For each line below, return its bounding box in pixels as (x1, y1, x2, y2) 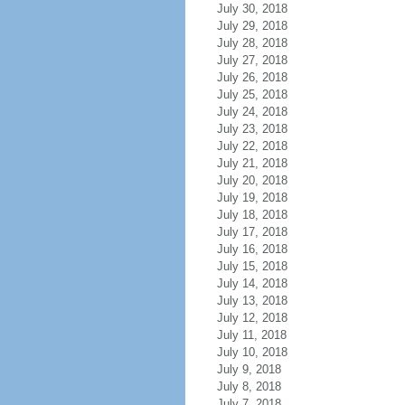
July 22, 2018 (216, 139, 287, 153)
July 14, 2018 (216, 277, 287, 290)
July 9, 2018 (216, 363, 281, 376)
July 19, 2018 (216, 191, 287, 204)
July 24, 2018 (216, 105, 287, 118)
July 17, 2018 (216, 225, 287, 239)
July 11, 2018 (216, 328, 287, 342)
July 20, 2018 (216, 174, 287, 187)
